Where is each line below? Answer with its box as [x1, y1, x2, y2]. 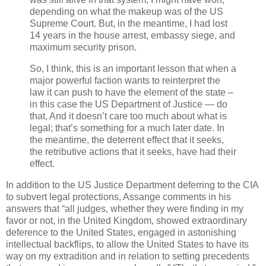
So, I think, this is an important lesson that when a [30, 64, 236, 74]
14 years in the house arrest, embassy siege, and [30, 30, 235, 41]
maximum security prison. [30, 42, 137, 53]
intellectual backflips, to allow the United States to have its [6, 239, 249, 249]
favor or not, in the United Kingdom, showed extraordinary [6, 215, 247, 226]
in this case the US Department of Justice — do [30, 99, 227, 110]
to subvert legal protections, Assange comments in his [6, 191, 231, 202]
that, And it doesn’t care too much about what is [30, 111, 227, 122]
